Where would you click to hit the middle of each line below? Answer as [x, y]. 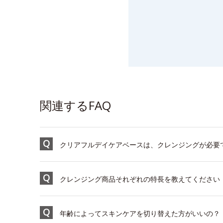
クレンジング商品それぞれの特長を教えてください [140, 179]
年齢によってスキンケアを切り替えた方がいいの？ [140, 213]
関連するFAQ [75, 105]
